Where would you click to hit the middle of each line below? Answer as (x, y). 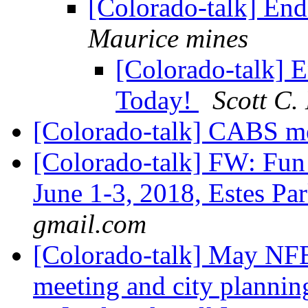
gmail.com (90, 224)
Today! (157, 100)
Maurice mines (168, 38)
